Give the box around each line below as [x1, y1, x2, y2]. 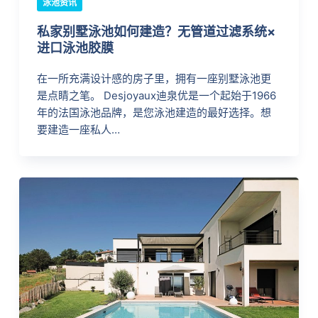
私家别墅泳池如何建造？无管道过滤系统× [36, 23, 275, 39]
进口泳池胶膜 [36, 40, 114, 55]
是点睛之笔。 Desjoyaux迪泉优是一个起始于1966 [36, 88, 276, 102]
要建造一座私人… [36, 122, 120, 136]
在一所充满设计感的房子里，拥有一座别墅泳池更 [36, 71, 271, 85]
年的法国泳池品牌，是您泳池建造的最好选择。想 [36, 105, 271, 119]
